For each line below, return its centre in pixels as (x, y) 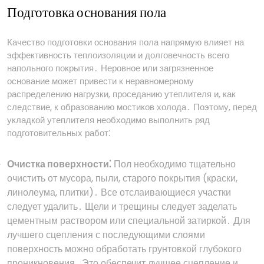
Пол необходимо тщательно (174, 164)
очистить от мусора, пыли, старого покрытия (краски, (122, 178)
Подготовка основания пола (87, 13)
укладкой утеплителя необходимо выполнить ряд (108, 120)
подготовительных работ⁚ (59, 133)
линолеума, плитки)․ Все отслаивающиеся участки (119, 192)
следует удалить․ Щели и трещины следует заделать (122, 207)
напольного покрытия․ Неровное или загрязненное (110, 68)
